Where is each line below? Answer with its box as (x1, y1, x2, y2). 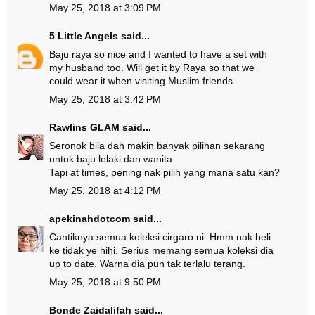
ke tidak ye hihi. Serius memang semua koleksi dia (49, 245, 274, 256)
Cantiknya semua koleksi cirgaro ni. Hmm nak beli (49, 231, 271, 243)
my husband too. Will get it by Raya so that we (49, 62, 255, 73)
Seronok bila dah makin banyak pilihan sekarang (49, 140, 265, 151)
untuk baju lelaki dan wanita (49, 153, 172, 165)
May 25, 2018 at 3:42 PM (49, 94, 161, 105)
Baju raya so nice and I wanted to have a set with (49, 49, 267, 60)
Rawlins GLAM (49, 122, 120, 133)
